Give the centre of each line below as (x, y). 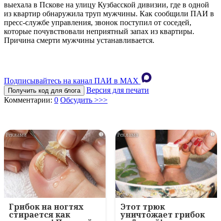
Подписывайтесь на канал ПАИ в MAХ (71, 81)
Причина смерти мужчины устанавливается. (79, 40)
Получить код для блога (44, 91)
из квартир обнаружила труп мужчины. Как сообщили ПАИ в (109, 14)
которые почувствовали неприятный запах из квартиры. (99, 32)
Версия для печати (118, 90)
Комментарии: (29, 100)
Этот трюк (143, 207)
